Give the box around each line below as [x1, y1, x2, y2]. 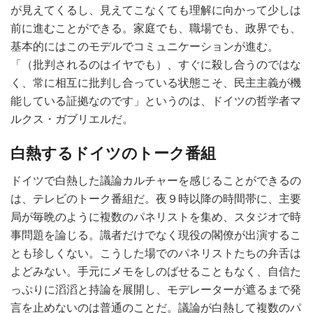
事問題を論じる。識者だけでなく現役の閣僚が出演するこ [10, 228, 301, 242]
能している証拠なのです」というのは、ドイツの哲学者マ [10, 94, 301, 108]
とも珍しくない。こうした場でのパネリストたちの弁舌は [10, 247, 301, 261]
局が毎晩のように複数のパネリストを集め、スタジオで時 [10, 210, 301, 224]
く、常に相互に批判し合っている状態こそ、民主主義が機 [10, 75, 301, 89]
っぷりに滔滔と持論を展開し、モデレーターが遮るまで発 [10, 283, 301, 297]
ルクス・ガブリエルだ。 [10, 112, 133, 126]
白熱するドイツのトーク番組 [10, 145, 216, 163]
